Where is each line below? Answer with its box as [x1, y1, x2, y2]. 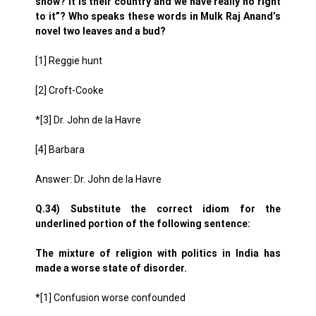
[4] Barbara [35, 144, 85, 155]
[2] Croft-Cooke [35, 85, 104, 96]
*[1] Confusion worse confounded [35, 292, 186, 303]
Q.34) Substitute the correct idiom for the [35, 203, 281, 214]
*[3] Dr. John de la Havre [35, 114, 141, 126]
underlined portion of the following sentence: [35, 218, 250, 229]
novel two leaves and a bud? [35, 25, 166, 37]
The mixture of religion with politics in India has [35, 248, 281, 259]
